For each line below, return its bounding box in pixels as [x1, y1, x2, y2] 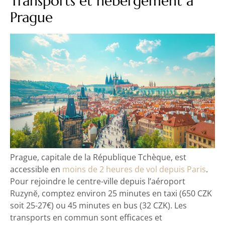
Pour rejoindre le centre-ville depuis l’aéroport [10, 176, 185, 187]
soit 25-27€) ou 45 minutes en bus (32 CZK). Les [10, 200, 187, 211]
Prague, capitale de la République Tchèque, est [10, 152, 186, 163]
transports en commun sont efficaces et [10, 212, 162, 223]
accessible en [10, 164, 62, 175]
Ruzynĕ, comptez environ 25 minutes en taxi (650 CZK [10, 188, 212, 199]
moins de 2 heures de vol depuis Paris [62, 164, 206, 175]
